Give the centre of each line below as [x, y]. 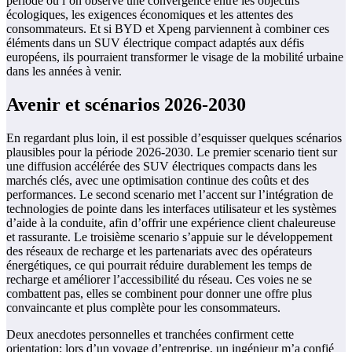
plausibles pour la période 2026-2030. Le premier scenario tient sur [172, 152]
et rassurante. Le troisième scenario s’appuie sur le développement [169, 236]
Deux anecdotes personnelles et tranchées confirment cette [150, 334]
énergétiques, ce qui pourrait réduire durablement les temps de [159, 265]
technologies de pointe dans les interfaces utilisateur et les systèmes [171, 208]
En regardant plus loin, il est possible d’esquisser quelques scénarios [174, 137]
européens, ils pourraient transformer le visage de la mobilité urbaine [175, 57]
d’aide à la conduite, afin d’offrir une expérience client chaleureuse [171, 222]
